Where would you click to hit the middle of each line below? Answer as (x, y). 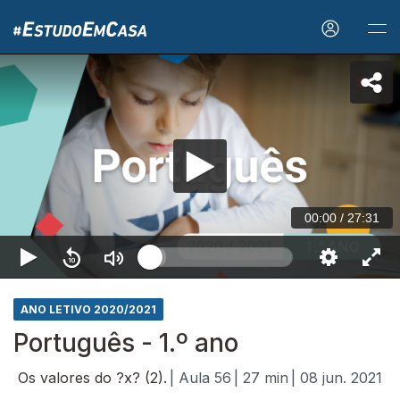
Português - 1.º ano (126, 343)
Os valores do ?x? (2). (90, 378)
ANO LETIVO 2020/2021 (88, 309)
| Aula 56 (200, 378)
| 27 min (261, 378)
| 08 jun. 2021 (337, 378)
